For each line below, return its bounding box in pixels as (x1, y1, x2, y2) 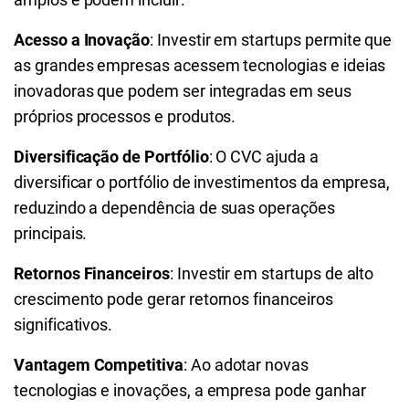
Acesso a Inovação (14, 30, 151, 49)
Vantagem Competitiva (14, 355, 184, 374)
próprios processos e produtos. (14, 107, 236, 126)
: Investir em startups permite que (150, 30, 393, 49)
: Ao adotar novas (183, 355, 309, 374)
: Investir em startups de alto (169, 264, 374, 283)
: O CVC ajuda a (208, 147, 319, 166)
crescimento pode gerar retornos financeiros (14, 289, 333, 309)
